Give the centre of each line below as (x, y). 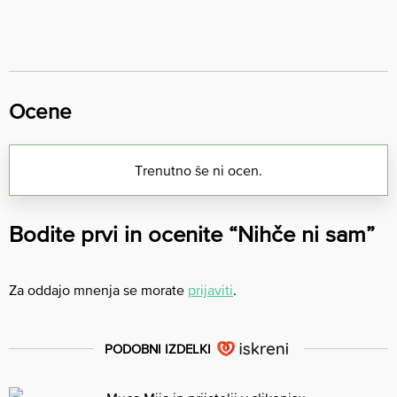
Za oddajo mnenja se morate (98, 289)
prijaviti (210, 289)
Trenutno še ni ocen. (198, 170)
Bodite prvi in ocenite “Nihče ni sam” (192, 233)
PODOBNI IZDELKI (157, 348)
